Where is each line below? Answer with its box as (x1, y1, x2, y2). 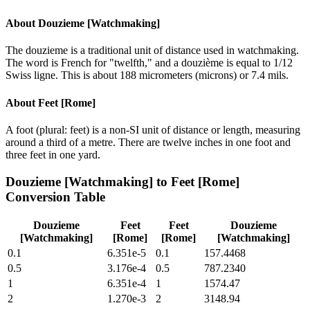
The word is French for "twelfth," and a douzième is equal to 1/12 (6, 57, 293, 69)
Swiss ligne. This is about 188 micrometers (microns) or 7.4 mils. (6, 69, 289, 82)
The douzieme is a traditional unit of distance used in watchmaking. (6, 44, 299, 57)
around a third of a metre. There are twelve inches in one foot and (6, 136, 291, 148)
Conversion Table (6, 189, 105, 204)
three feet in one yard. (6, 148, 100, 161)
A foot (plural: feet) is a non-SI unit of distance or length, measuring (6, 123, 300, 136)
